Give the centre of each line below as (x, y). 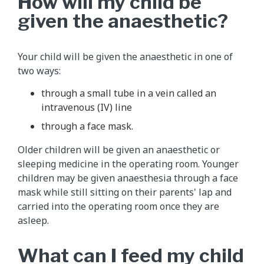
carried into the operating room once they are (118, 206)
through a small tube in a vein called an (129, 93)
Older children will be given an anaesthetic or (119, 149)
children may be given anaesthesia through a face (128, 178)
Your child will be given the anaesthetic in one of (125, 56)
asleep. (33, 220)
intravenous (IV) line (87, 107)
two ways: (39, 70)
